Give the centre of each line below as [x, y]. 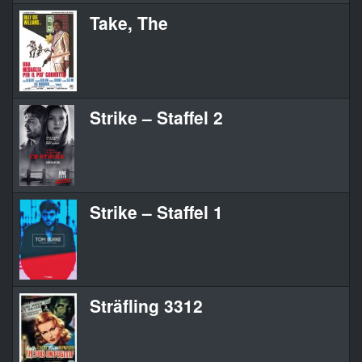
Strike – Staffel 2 [156, 118]
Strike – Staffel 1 [156, 212]
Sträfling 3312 [146, 306]
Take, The [129, 23]
